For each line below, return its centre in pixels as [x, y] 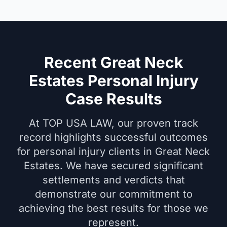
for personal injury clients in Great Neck [113, 152]
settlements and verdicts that [113, 180]
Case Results [113, 99]
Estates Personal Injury [113, 81]
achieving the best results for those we [113, 208]
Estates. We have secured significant [113, 166]
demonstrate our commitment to [113, 194]
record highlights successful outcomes [113, 137]
